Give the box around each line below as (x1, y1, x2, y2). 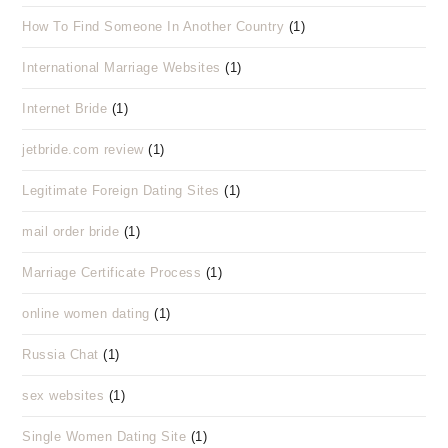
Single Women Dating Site (22, 429, 187, 444)
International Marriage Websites (22, 60, 221, 75)
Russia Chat (22, 347, 99, 362)
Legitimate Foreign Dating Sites (22, 183, 220, 198)
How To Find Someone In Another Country (22, 19, 285, 34)
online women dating (22, 306, 150, 321)
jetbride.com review (22, 142, 144, 157)
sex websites (22, 388, 105, 403)
